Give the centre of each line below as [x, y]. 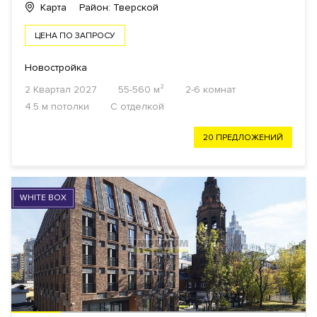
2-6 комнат [211, 90]
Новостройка [56, 68]
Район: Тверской [119, 8]
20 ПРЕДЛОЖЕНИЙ [243, 138]
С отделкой [137, 107]
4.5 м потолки [57, 107]
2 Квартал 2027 [61, 90]
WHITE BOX [43, 198]
